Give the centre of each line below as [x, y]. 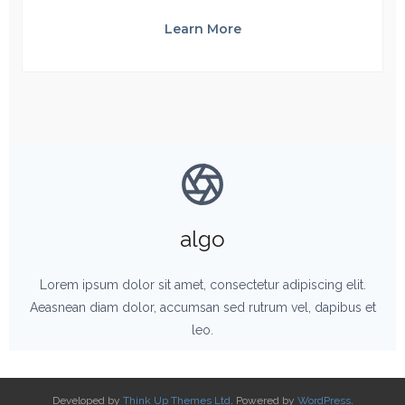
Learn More [202, 29]
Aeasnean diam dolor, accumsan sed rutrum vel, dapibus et [202, 307]
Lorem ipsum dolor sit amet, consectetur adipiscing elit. [202, 284]
